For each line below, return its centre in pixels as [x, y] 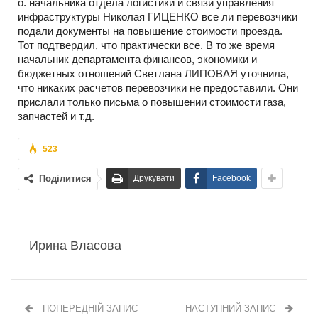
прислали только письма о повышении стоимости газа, [152, 102]
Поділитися [65, 178]
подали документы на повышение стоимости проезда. [150, 31]
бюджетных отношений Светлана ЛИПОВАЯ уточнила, [153, 73]
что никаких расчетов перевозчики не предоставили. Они [158, 87]
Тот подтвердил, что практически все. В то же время [146, 45]
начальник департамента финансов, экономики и [137, 59]
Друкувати [154, 178]
